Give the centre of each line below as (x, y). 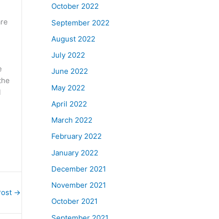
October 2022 (75, 6)
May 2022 (68, 88)
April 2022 (69, 104)
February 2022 (76, 136)
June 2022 (69, 71)
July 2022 (68, 55)
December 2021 (78, 169)
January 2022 (75, 153)
